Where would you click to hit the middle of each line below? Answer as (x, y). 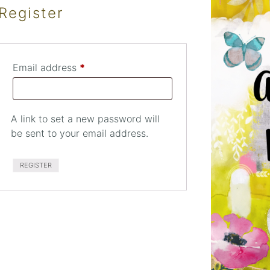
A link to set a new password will (86, 119)
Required (105, 67)
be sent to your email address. (80, 133)
